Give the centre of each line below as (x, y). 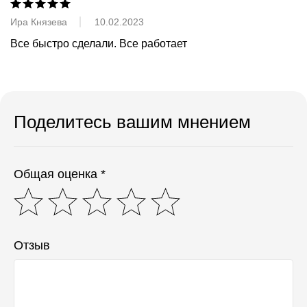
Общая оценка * (60, 174)
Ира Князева (39, 22)
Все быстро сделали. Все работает (99, 43)
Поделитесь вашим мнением (132, 122)
